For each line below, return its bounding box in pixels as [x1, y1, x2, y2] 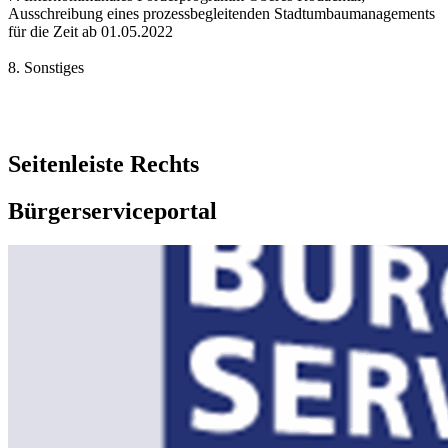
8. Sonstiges [8, 59, 84, 77]
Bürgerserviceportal [8, 198, 217, 225]
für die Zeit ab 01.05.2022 [8, 23, 173, 41]
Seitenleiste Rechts [8, 151, 199, 178]
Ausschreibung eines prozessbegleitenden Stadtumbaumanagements [8, 5, 435, 23]
